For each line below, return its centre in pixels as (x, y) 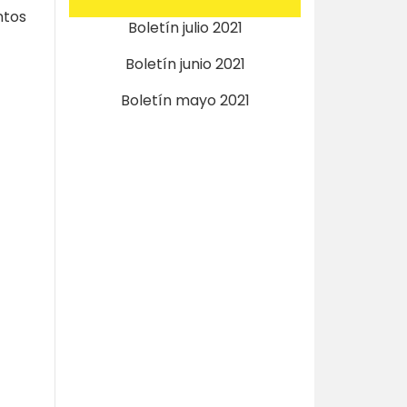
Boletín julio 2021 (185, 28)
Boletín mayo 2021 (185, 100)
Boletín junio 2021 (185, 64)
